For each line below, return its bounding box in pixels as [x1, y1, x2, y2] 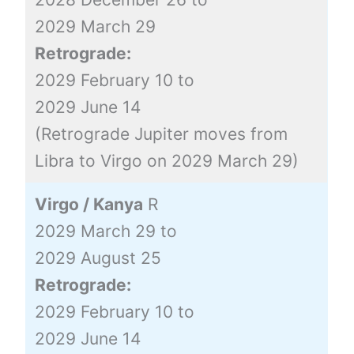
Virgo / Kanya [34, 194, 143, 214]
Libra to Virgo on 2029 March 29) [34, 150, 299, 171]
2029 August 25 [34, 247, 161, 268]
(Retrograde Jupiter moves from [34, 123, 288, 144]
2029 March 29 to [34, 220, 177, 241]
